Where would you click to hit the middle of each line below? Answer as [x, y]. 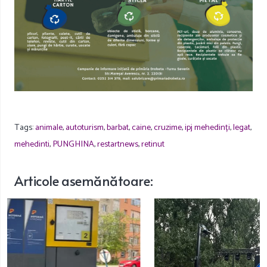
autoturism [85, 127]
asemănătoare [105, 180]
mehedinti [32, 144]
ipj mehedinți [207, 127]
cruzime [168, 127]
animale [49, 127]
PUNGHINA [73, 144]
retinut [153, 144]
